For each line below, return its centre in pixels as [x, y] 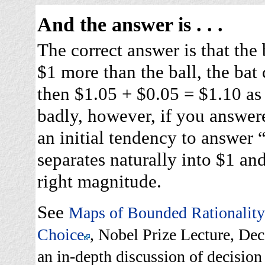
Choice [61, 234]
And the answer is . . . [130, 25]
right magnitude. [99, 181]
